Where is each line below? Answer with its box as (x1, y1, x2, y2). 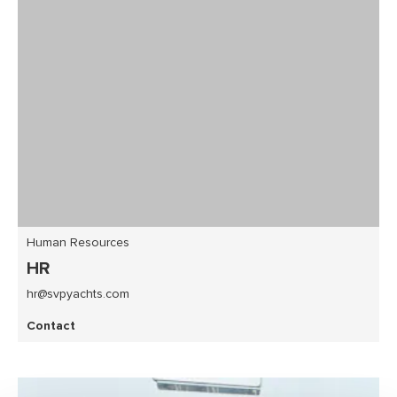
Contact (27, 320, 75, 332)
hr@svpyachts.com (27, 288, 129, 300)
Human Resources (27, 237, 129, 249)
